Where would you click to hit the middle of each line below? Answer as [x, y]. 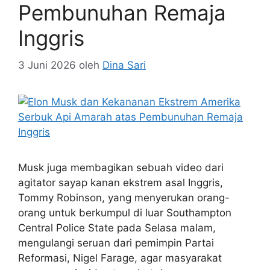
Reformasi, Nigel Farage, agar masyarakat [120, 258]
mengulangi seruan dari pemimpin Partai [116, 243]
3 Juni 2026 [47, 65]
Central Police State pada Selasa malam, [117, 228]
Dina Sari [124, 65]
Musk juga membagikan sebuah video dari [121, 167]
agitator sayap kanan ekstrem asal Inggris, [121, 182]
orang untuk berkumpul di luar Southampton [125, 212]
